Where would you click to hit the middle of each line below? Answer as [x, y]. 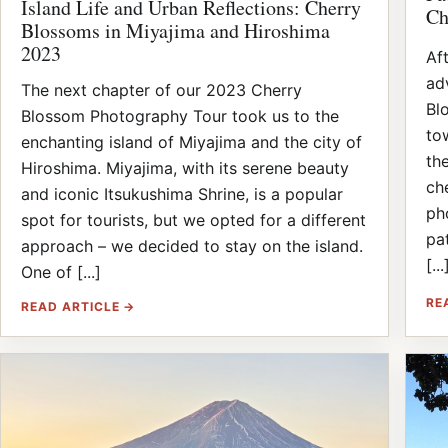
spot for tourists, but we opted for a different [193, 219]
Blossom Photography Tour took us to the [180, 115]
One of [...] [61, 271]
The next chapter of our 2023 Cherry [161, 89]
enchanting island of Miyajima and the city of [191, 141]
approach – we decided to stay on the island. [192, 245]
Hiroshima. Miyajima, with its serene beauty [185, 167]
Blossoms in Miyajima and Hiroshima [175, 30]
